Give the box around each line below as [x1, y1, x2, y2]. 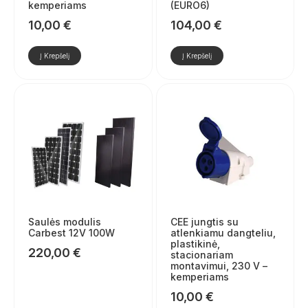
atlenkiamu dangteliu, [170, 226, 276, 239]
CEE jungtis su [170, 215, 239, 228]
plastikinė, [170, 237, 220, 250]
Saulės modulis [28, 215, 101, 228]
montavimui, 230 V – [170, 259, 267, 272]
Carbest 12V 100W [28, 226, 115, 239]
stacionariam [170, 248, 233, 261]
